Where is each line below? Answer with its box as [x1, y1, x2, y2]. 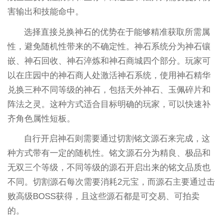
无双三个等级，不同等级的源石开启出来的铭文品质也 [7, 163, 211, 173]
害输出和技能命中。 [7, 6, 84, 16]
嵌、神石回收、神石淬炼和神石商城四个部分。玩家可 [7, 56, 211, 66]
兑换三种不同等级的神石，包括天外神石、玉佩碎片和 [7, 85, 211, 95]
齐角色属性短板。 [7, 113, 75, 123]
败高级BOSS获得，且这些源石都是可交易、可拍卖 [7, 192, 200, 202]
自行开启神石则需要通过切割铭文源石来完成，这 [24, 134, 211, 144]
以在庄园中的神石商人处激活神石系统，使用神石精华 [7, 70, 211, 80]
